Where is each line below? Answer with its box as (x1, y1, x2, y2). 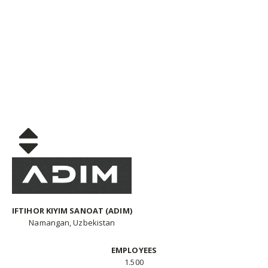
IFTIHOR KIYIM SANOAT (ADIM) (12, 205, 132, 216)
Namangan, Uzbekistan (29, 217, 115, 228)
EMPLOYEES (111, 244, 157, 255)
